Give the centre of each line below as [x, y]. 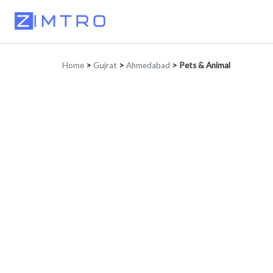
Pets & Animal [205, 66]
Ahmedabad [148, 66]
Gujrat [105, 66]
